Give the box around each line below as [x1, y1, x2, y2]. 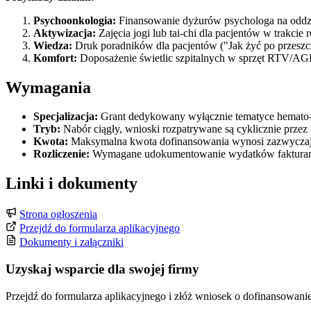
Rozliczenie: [33, 148, 90, 160]
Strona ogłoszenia [19, 208, 97, 221]
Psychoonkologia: [33, 14, 116, 26]
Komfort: [33, 51, 77, 64]
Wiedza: [33, 39, 72, 51]
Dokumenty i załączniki [19, 236, 124, 249]
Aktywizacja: [33, 26, 96, 39]
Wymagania [6, 78, 91, 96]
